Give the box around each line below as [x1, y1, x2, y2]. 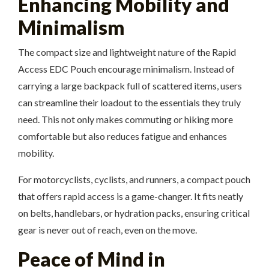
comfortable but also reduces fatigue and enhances [18, 130, 227, 142]
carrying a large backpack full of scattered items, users [18, 80, 242, 91]
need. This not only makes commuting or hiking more [18, 113, 233, 125]
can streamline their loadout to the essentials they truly [18, 97, 241, 108]
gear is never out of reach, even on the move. [18, 224, 197, 235]
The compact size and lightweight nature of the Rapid [18, 46, 236, 58]
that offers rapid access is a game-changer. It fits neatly [18, 190, 243, 202]
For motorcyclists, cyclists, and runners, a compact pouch [18, 174, 250, 185]
